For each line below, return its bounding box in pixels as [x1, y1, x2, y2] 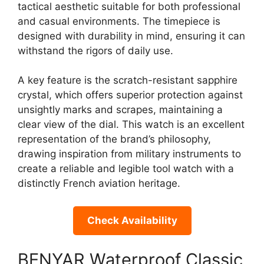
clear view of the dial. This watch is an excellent [18, 118, 245, 131]
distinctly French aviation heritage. [18, 177, 180, 190]
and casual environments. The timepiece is [18, 15, 220, 27]
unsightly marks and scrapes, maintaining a [18, 104, 223, 116]
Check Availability [87, 214, 177, 226]
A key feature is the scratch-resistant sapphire [18, 74, 237, 87]
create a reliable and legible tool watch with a [18, 163, 234, 175]
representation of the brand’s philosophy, [18, 133, 211, 146]
